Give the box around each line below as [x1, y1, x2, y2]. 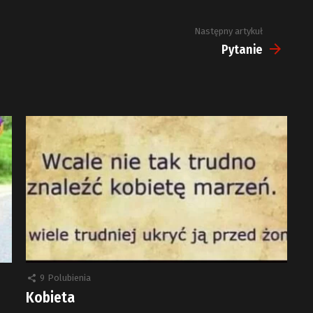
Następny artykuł [194, 26, 263, 37]
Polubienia [48, 272, 91, 284]
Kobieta [26, 289, 75, 307]
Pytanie [221, 41, 263, 57]
